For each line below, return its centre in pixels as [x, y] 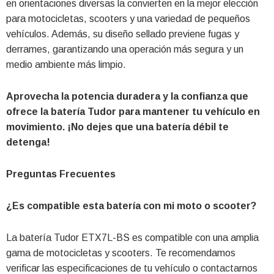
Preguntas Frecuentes [61, 174]
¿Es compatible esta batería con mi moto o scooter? [131, 206]
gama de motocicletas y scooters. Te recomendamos [121, 253]
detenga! [28, 142]
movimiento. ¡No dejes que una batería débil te [117, 127]
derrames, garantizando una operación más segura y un [125, 49]
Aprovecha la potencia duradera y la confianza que [127, 96]
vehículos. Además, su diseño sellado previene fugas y [123, 34]
